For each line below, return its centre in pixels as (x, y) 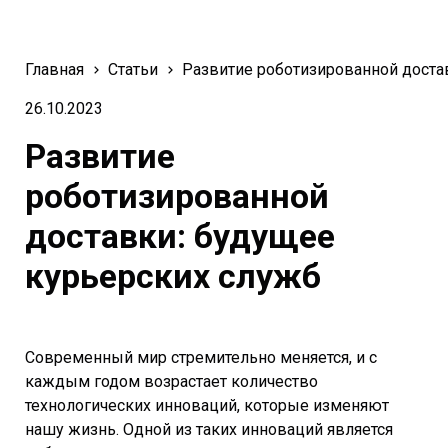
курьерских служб (173, 276)
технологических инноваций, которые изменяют (207, 406)
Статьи (133, 69)
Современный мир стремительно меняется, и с (201, 358)
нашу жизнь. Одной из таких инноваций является (209, 430)
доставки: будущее (180, 236)
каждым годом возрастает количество (171, 382)
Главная (54, 69)
